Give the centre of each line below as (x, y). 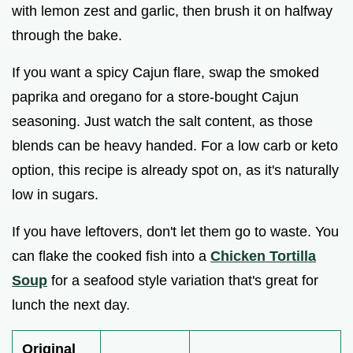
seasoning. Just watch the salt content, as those (162, 122)
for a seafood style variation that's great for (183, 281)
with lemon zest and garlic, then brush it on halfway (172, 11)
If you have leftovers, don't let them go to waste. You (175, 232)
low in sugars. (55, 195)
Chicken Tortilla (263, 256)
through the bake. (67, 36)
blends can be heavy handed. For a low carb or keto (175, 146)
